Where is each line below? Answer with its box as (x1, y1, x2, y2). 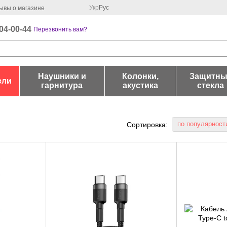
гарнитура (41, 81, 83, 90)
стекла (197, 81, 224, 90)
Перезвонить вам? (33, 26, 88, 33)
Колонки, (122, 72, 159, 81)
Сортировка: (127, 120, 168, 129)
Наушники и (37, 72, 86, 81)
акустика (122, 81, 158, 90)
